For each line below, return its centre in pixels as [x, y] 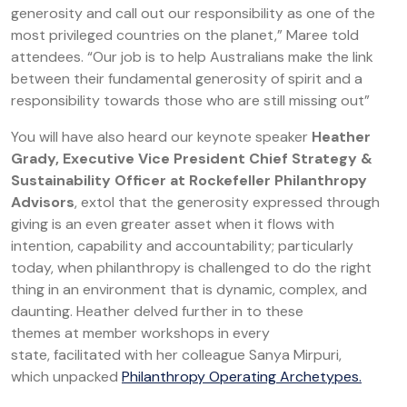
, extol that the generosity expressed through [227, 202]
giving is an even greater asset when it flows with [173, 224]
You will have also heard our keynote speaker [161, 137]
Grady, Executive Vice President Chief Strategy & [192, 159]
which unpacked [66, 377]
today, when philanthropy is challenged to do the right [191, 268]
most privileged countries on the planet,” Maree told [185, 35]
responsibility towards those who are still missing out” [192, 100]
